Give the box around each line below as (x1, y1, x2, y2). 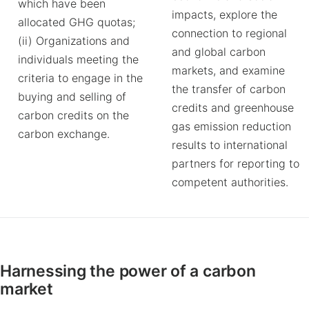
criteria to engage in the (18, 71, 143, 85)
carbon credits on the (18, 108, 129, 122)
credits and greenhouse (172, 101, 294, 114)
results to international (172, 138, 288, 152)
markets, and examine (172, 63, 285, 77)
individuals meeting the (18, 52, 139, 66)
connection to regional (172, 26, 287, 40)
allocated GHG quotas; (18, 15, 135, 29)
